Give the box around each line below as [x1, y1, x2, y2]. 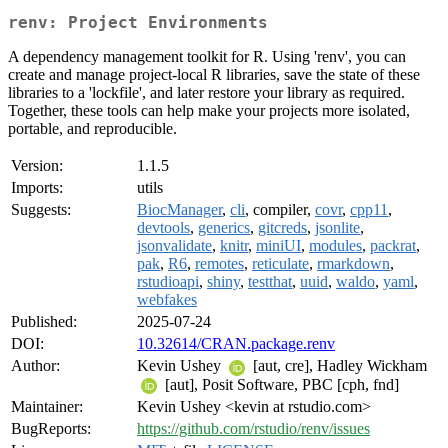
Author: [11, 357, 60, 375]
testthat [248, 273, 292, 291]
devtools [137, 219, 190, 237]
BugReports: [11, 420, 91, 438]
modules [309, 237, 362, 255]
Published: [11, 313, 77, 331]
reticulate [252, 255, 309, 273]
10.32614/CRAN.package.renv [137, 335, 335, 353]
